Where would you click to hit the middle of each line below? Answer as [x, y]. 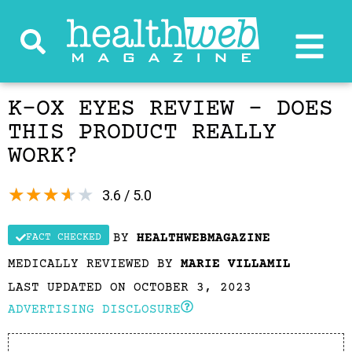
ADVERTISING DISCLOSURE [94, 310]
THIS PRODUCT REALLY [142, 133]
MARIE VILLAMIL [236, 264]
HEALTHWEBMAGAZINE [203, 238]
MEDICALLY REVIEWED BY [94, 264]
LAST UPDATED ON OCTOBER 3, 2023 [130, 288]
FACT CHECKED [64, 237]
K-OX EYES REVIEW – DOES [170, 110]
